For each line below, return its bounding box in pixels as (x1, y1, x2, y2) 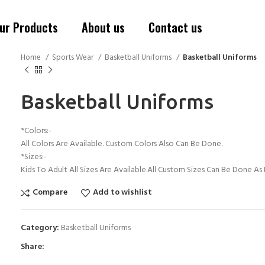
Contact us (148, 18, 202, 36)
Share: (21, 240, 45, 254)
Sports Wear (52, 51, 96, 64)
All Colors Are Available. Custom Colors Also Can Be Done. (21, 137, 223, 151)
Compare (32, 186, 67, 200)
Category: (21, 221, 60, 235)
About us (82, 18, 125, 36)
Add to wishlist (92, 186, 152, 200)
